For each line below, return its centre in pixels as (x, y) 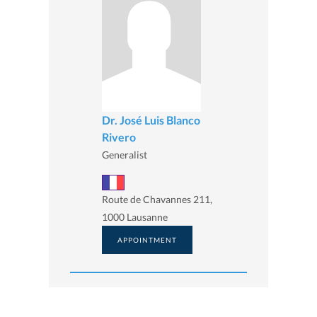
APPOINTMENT (147, 240)
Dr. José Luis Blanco (151, 120)
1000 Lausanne (135, 217)
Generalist (125, 154)
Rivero (119, 137)
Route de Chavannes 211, (157, 200)
